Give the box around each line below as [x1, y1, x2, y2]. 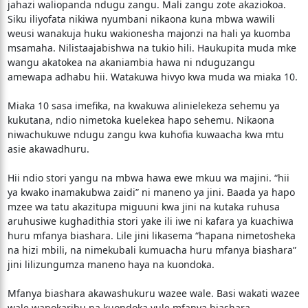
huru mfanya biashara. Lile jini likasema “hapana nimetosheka [7, 229, 296, 242]
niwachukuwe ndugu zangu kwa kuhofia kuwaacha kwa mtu [7, 128, 284, 141]
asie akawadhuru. [7, 142, 89, 155]
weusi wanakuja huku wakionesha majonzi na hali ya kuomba [7, 27, 291, 40]
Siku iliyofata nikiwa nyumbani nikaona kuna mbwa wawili [7, 12, 275, 25]
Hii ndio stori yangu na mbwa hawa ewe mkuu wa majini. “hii [7, 171, 289, 184]
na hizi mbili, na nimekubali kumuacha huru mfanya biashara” [7, 243, 296, 256]
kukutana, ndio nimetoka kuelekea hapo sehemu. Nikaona [7, 113, 274, 126]
